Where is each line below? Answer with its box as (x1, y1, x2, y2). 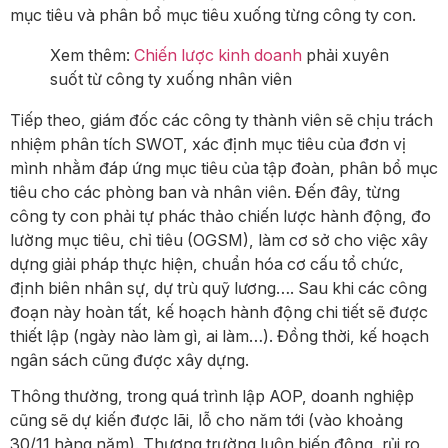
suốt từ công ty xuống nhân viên (50, 69, 292, 90)
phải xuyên (302, 45, 389, 66)
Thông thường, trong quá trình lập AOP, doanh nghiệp (10, 385, 414, 406)
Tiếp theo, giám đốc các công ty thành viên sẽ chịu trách (10, 109, 433, 130)
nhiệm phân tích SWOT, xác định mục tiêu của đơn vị (10, 133, 406, 154)
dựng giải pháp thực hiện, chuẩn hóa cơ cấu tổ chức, (10, 253, 404, 274)
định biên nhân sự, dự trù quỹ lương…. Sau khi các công (10, 277, 427, 298)
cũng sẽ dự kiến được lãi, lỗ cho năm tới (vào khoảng (10, 409, 403, 430)
